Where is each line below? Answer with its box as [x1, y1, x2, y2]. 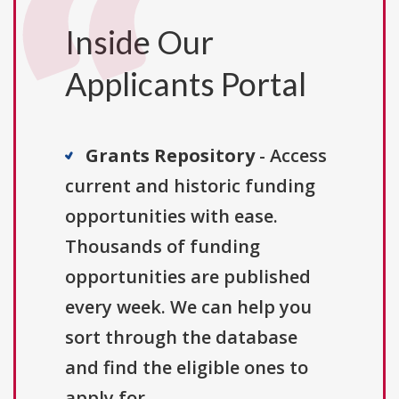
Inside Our [65, 22, 214, 62]
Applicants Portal [65, 64, 306, 104]
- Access [255, 143, 327, 168]
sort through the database [65, 325, 297, 350]
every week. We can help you [65, 295, 312, 320]
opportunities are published [65, 265, 311, 289]
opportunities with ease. [65, 204, 278, 229]
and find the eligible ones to [65, 355, 308, 380]
